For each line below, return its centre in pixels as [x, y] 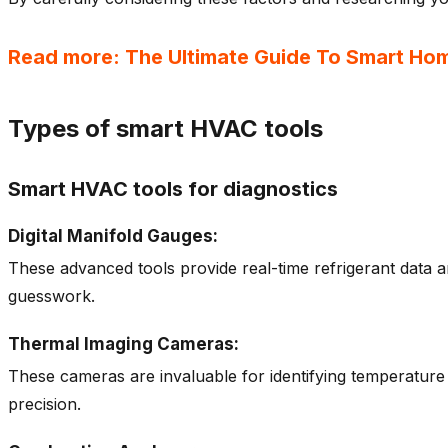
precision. [44, 403]
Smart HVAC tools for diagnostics [173, 188]
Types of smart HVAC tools [165, 128]
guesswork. [51, 295]
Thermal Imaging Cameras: [123, 343]
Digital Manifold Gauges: [113, 235]
